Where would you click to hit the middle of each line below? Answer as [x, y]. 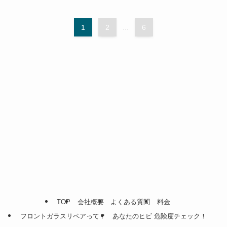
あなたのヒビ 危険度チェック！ [160, 216]
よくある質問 [130, 202]
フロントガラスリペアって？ [63, 216]
